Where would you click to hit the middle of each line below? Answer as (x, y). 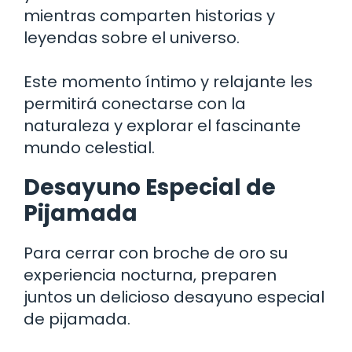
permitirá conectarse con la (135, 104)
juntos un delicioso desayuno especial (174, 297)
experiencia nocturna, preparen (150, 275)
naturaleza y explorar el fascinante (162, 126)
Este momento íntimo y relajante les (168, 82)
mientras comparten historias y (149, 16)
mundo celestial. (89, 148)
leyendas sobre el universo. (132, 38)
